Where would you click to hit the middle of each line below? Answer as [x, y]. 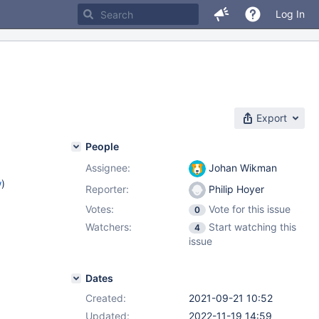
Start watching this [252, 227]
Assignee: [108, 168]
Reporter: [107, 189]
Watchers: [109, 227]
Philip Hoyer [235, 189]
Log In [290, 14]
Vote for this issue [250, 209]
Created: [106, 298]
